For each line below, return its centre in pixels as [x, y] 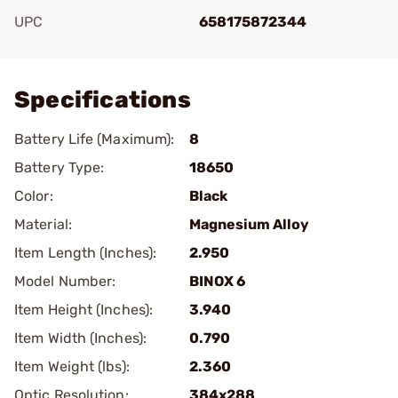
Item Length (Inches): [86, 253]
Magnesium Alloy [249, 224]
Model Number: [65, 281]
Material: [43, 224]
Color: [34, 196]
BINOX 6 [217, 281]
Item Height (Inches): [84, 310]
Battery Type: [60, 167]
